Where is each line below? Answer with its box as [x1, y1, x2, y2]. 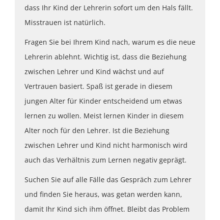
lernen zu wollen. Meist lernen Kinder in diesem [25, 110, 184, 120]
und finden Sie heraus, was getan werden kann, [25, 189, 182, 199]
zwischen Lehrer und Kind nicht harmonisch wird [25, 140, 188, 150]
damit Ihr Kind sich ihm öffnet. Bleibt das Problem [25, 204, 190, 214]
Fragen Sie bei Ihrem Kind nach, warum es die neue [25, 37, 195, 47]
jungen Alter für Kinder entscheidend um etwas [25, 96, 182, 106]
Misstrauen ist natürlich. [25, 17, 106, 27]
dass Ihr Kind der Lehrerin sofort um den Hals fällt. [25, 2, 193, 12]
